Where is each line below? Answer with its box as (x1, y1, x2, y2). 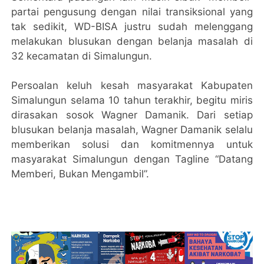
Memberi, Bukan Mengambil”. (11, 167, 150, 180)
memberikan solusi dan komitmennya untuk (11, 138, 253, 150)
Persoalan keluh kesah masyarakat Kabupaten (11, 79, 253, 91)
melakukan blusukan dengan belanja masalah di (11, 35, 253, 47)
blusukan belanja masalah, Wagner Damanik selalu (11, 123, 253, 136)
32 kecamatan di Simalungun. (11, 49, 153, 62)
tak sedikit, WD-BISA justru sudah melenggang (11, 20, 253, 32)
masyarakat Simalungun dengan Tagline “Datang (11, 153, 253, 165)
